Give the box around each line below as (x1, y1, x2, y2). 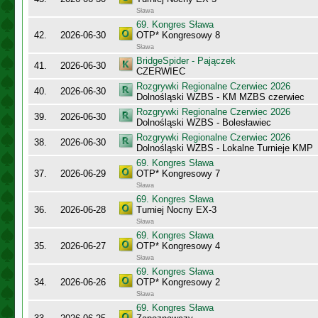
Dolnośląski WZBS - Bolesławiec (136, 117, 271, 128)
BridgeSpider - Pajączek (136, 55, 236, 66)
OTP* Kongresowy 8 (136, 30, 220, 40)
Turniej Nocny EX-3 (136, 204, 216, 215)
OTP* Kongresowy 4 (136, 241, 220, 251)
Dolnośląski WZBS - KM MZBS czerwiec (136, 92, 305, 102)
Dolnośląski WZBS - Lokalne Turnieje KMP (136, 143, 313, 153)
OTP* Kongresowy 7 (136, 168, 220, 179)
